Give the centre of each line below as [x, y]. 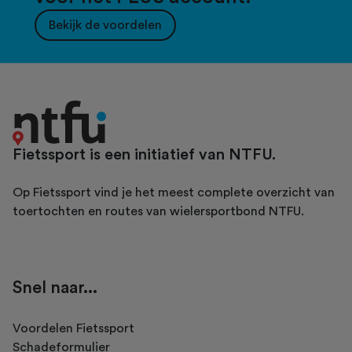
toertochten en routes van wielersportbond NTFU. [158, 212]
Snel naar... [55, 288]
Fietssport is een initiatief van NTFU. [144, 155]
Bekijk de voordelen [105, 26]
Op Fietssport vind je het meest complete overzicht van [174, 193]
